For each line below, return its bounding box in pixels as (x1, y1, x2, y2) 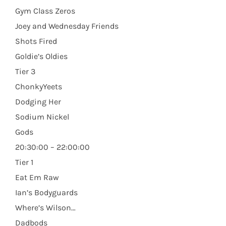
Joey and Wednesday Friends (15, 21, 119, 31)
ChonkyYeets (15, 82, 62, 92)
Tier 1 (15, 157, 33, 167)
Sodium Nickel (15, 112, 69, 122)
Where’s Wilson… (15, 203, 76, 213)
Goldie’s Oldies (15, 51, 68, 62)
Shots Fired (15, 36, 57, 46)
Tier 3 (15, 67, 35, 77)
